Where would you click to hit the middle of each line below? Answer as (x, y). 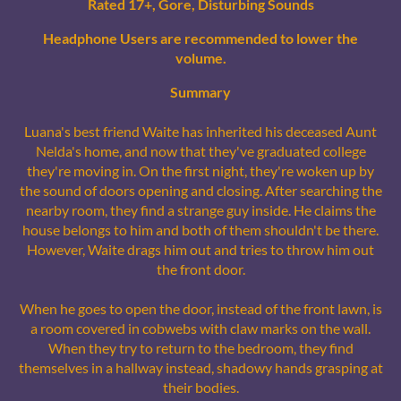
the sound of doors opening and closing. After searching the (200, 191)
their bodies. (200, 388)
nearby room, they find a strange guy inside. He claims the (200, 210)
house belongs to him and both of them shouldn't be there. (200, 230)
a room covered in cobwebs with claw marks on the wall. (200, 328)
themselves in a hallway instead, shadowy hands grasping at (200, 368)
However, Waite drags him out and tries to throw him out (200, 250)
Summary (200, 92)
